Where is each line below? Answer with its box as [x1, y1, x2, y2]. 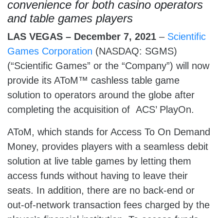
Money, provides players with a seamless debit [7, 141, 208, 152]
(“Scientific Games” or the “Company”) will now [7, 60, 209, 71]
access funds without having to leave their [7, 170, 188, 181]
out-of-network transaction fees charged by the [7, 200, 210, 210]
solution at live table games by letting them [7, 156, 191, 166]
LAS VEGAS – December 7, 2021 [7, 31, 156, 42]
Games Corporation [7, 46, 92, 56]
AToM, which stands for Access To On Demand [7, 127, 210, 137]
